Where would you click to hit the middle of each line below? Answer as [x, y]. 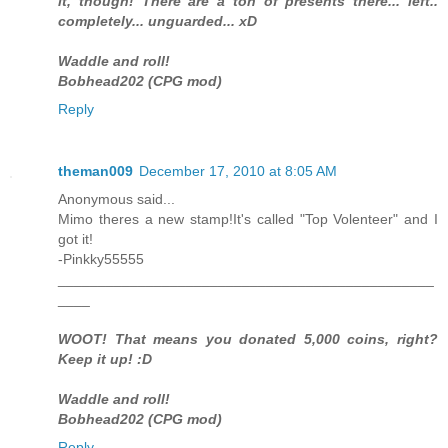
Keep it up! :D [105, 358]
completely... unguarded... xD [157, 20]
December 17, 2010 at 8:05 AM [238, 170]
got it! [75, 238]
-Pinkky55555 [101, 258]
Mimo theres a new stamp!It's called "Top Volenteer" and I [248, 218]
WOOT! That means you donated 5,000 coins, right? [248, 338]
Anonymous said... [116, 198]
